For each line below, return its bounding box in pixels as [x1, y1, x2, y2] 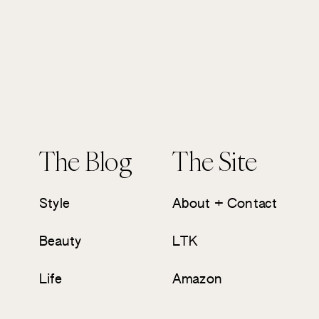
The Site [172, 143, 258, 178]
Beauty [38, 232, 82, 249]
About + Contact [172, 194, 278, 211]
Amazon [172, 270, 223, 286]
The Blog [38, 143, 132, 178]
